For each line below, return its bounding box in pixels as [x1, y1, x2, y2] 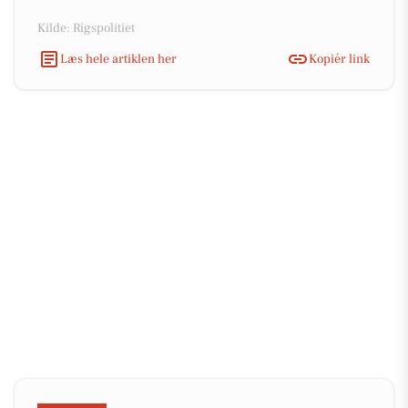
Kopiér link [309, 50, 370, 67]
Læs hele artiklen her [60, 50, 177, 67]
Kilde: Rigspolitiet [37, 20, 135, 36]
